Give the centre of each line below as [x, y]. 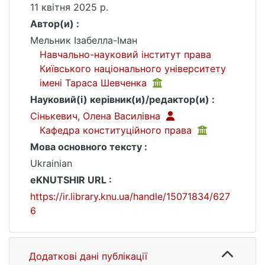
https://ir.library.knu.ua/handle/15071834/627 [130, 196]
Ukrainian [51, 163]
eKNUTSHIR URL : [71, 180]
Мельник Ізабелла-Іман [84, 40]
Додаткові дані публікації [88, 256]
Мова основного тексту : [89, 147]
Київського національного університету [133, 69]
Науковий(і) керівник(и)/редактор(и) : [122, 99]
